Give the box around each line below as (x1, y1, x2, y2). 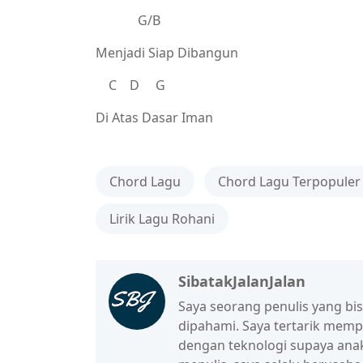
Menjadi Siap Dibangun (96, 44, 238, 62)
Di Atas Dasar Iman (96, 109, 216, 126)
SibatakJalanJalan (178, 271, 305, 291)
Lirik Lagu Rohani (109, 210, 215, 228)
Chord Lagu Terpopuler (218, 173, 361, 190)
